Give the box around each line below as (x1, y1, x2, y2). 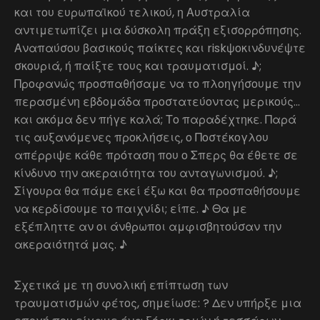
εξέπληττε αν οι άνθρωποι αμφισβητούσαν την (14, 219, 281, 235)
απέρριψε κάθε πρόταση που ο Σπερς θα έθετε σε (14, 147, 298, 164)
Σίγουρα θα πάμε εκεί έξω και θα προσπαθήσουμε (14, 183, 301, 199)
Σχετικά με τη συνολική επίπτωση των (14, 277, 228, 294)
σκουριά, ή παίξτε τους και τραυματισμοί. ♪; (14, 58, 261, 74)
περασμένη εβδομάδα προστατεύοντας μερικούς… (14, 94, 300, 110)
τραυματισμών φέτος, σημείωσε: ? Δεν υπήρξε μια (14, 295, 301, 311)
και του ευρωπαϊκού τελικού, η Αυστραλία (14, 4, 250, 21)
